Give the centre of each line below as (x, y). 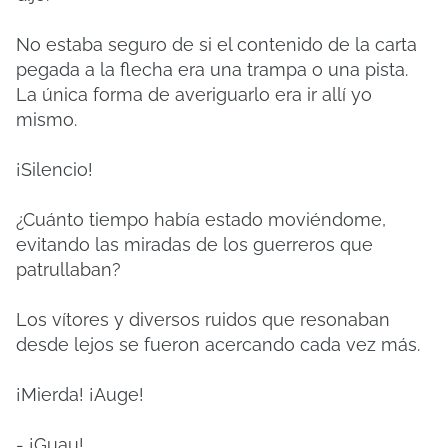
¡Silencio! (54, 169)
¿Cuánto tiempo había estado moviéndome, (201, 219)
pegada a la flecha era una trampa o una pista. (212, 69)
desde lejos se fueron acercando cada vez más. (218, 344)
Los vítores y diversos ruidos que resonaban (203, 319)
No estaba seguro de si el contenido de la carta (216, 44)
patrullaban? (68, 269)
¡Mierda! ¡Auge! (80, 394)
